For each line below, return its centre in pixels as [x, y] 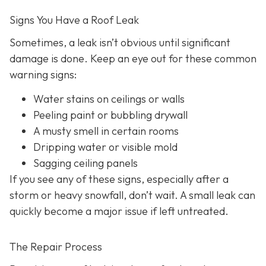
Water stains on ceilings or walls [109, 99]
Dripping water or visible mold [105, 147]
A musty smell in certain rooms [106, 131]
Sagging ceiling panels [85, 163]
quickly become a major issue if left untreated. [119, 211]
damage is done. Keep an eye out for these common [133, 58]
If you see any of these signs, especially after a [119, 179]
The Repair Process [56, 247]
